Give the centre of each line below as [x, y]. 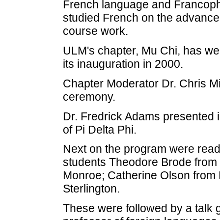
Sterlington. [91, 189]
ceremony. [89, 96]
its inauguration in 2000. [123, 64]
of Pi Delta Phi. [99, 129]
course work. [95, 31]
